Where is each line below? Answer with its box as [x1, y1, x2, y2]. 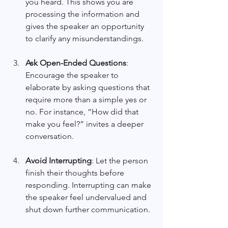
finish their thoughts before [25, 168, 126, 178]
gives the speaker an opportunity [25, 21, 146, 32]
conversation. [25, 131, 74, 141]
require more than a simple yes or [25, 95, 149, 105]
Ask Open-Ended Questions [25, 58, 126, 68]
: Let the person [92, 156, 150, 166]
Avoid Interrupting [25, 156, 92, 166]
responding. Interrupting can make [25, 180, 153, 190]
